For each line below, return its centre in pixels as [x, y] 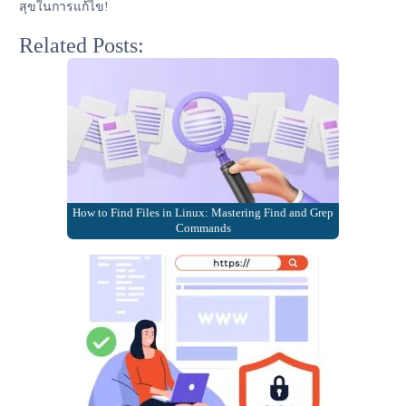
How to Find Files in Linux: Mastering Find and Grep [203, 213]
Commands [203, 228]
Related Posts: [82, 45]
